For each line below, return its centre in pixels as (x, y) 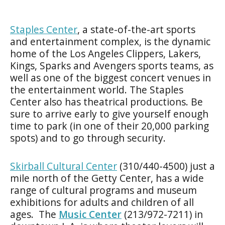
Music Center (90, 214)
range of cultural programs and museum (103, 190)
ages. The (34, 214)
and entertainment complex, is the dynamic (110, 41)
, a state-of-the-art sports (136, 29)
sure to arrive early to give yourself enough (109, 114)
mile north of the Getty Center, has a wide (107, 178)
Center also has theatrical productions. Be (106, 101)
